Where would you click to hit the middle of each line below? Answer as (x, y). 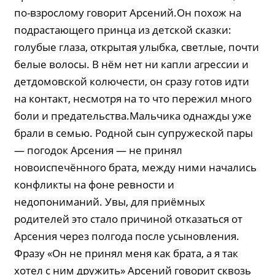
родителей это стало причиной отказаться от (129, 219)
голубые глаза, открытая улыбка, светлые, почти (137, 47)
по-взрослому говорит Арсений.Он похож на (128, 13)
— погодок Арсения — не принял (99, 150)
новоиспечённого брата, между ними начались (136, 167)
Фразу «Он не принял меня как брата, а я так (126, 253)
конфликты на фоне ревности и (95, 184)
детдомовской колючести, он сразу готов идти (132, 81)
